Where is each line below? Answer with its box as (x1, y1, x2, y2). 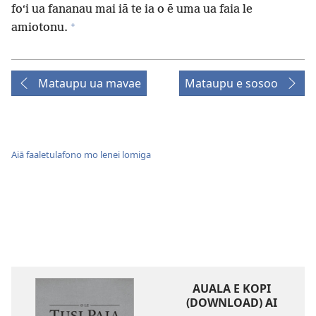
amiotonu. (11, 21, 68, 35)
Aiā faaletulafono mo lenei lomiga (11, 147, 151, 161)
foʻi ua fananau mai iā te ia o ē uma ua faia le (11, 3, 253, 17)
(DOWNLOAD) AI (186, 294, 277, 310)
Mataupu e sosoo (185, 75, 278, 92)
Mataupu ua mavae (38, 75, 141, 92)
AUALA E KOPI (192, 280, 271, 296)
